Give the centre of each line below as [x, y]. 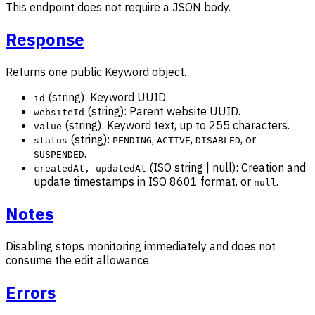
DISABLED [218, 140]
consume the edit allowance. [78, 260]
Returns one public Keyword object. [96, 71]
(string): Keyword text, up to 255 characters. [176, 125]
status [51, 140]
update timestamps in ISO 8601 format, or [144, 181]
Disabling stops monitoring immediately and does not [141, 246]
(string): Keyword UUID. [107, 97]
